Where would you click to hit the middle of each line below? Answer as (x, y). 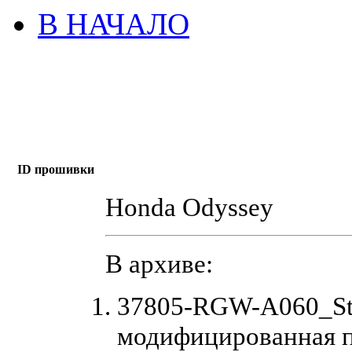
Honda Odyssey (189, 207)
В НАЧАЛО (114, 24)
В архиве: (159, 263)
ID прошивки (55, 169)
